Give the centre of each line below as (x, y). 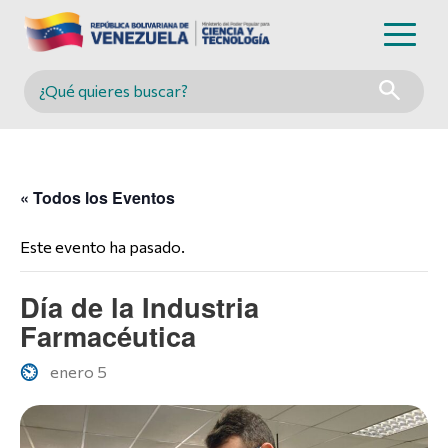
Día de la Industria (139, 306)
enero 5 (78, 372)
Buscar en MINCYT (112, 103)
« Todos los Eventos (97, 197)
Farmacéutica (108, 335)
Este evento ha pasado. (102, 246)
